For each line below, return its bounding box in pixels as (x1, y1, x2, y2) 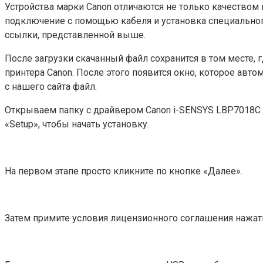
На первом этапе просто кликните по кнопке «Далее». (5, 165, 242, 177)
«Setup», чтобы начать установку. (5, 118, 149, 130)
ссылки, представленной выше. (5, 29, 146, 41)
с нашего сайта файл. (5, 80, 97, 92)
